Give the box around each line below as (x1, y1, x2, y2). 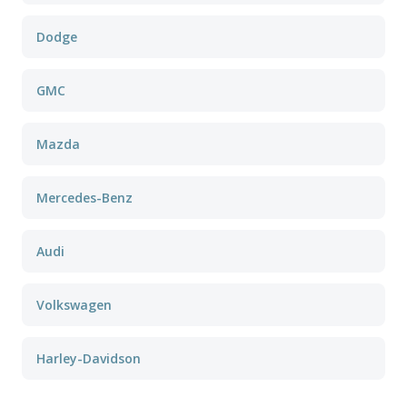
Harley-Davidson (36, 350, 141, 367)
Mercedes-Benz (36, 189, 133, 206)
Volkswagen (36, 296, 112, 313)
